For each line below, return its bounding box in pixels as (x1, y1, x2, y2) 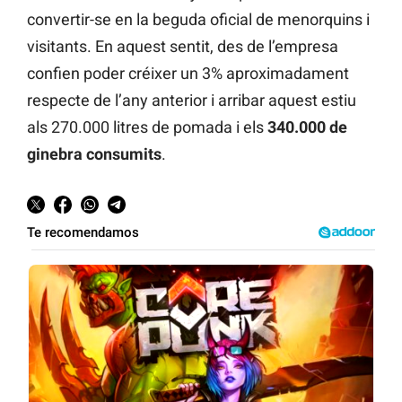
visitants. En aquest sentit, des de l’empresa (27, 36, 338, 56)
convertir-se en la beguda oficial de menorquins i (27, 9, 370, 29)
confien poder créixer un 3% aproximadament (27, 63, 349, 83)
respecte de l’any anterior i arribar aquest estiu (27, 90, 356, 109)
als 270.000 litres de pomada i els (27, 117, 267, 136)
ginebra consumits (27, 144, 162, 163)
